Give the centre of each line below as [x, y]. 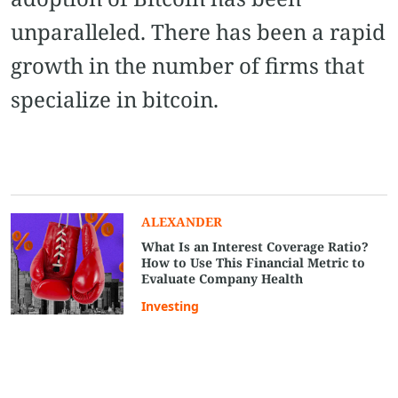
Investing [171, 306]
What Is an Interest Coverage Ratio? [255, 247]
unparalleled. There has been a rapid [198, 32]
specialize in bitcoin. [115, 99]
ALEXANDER [182, 222]
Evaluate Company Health [223, 279]
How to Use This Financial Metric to [254, 263]
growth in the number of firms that [187, 65]
